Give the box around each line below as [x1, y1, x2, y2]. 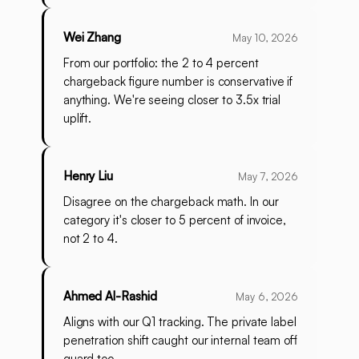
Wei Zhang [63, 30, 122, 46]
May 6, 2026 [236, 290, 299, 304]
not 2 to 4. [63, 231, 118, 247]
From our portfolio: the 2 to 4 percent [63, 55, 259, 71]
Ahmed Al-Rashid [63, 288, 157, 305]
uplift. [63, 111, 92, 127]
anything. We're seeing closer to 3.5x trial [63, 92, 281, 108]
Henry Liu [63, 168, 114, 184]
